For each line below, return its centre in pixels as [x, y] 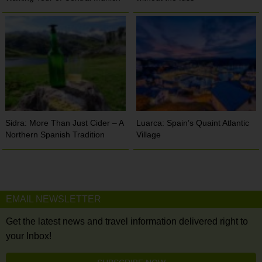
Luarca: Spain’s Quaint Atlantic [193, 123]
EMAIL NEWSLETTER [54, 199]
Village [149, 135]
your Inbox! [29, 236]
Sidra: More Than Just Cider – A [65, 123]
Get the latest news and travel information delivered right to [127, 222]
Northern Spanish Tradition [55, 135]
